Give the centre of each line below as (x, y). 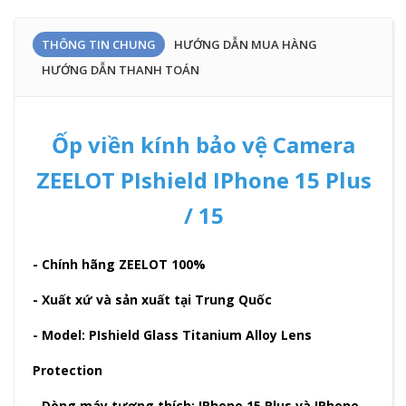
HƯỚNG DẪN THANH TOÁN (121, 70)
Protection (68, 371)
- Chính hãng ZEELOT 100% (119, 265)
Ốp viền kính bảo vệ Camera (203, 145)
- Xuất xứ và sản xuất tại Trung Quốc (152, 300)
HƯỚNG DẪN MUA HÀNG (246, 45)
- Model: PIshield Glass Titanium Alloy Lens (172, 335)
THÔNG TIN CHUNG (99, 45)
